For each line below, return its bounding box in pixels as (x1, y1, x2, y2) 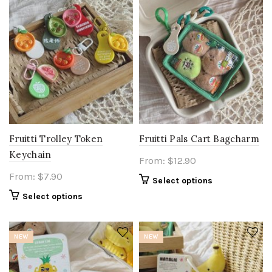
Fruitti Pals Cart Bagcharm (139, 133, 259, 144)
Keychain (9, 149, 52, 160)
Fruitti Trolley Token (9, 133, 103, 144)
